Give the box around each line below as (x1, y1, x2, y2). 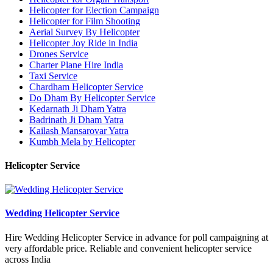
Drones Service (29, 48, 88, 59)
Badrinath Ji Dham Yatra (29, 114, 124, 125)
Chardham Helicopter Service (29, 81, 143, 92)
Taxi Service (29, 70, 77, 81)
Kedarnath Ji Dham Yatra (29, 103, 126, 114)
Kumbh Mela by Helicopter (29, 136, 135, 147)
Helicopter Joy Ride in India (29, 37, 138, 48)
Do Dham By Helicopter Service (29, 92, 155, 103)
